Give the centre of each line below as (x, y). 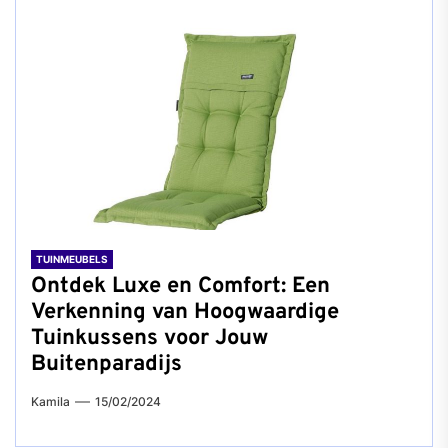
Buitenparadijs (106, 364)
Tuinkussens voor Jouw (149, 338)
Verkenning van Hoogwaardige (185, 312)
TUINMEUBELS (72, 259)
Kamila (50, 401)
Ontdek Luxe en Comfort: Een (180, 286)
